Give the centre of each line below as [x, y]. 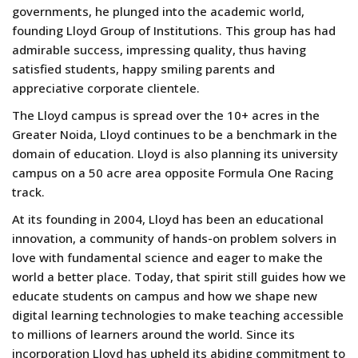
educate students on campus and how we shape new [165, 295]
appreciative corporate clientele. [106, 88]
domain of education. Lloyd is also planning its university [175, 153]
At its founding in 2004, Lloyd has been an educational [168, 219]
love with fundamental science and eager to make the [167, 257]
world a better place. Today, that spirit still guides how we [179, 276]
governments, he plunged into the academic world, [158, 11]
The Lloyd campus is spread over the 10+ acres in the [166, 115]
